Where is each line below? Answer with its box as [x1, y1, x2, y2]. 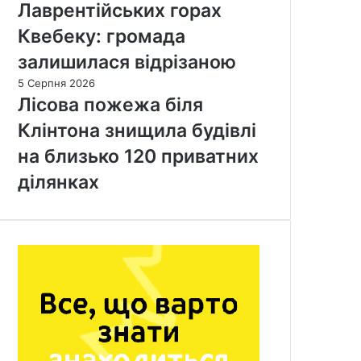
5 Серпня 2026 [18, 76, 95, 89]
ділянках [18, 170, 99, 193]
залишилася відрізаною [18, 50, 236, 73]
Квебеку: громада [18, 24, 185, 48]
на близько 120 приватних [18, 144, 259, 168]
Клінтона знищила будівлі [18, 118, 256, 142]
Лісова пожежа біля [18, 93, 203, 116]
